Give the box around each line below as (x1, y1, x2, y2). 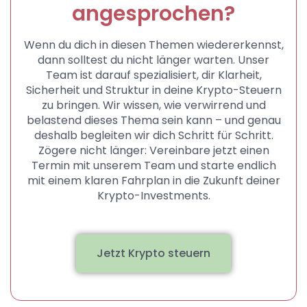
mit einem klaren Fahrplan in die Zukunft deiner (27, 172, 280, 188)
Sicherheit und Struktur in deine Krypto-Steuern (25, 82, 282, 98)
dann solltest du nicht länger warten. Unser (38, 51, 269, 68)
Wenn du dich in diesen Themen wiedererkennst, (23, 36, 284, 53)
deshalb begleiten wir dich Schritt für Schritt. (34, 127, 273, 143)
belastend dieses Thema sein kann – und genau (26, 112, 281, 128)
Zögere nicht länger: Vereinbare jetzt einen (38, 142, 269, 158)
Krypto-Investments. (97, 187, 210, 204)
